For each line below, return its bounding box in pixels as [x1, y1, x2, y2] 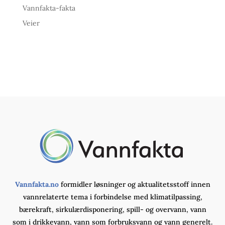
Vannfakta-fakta [22, 3, 75, 13]
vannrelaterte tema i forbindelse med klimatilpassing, [23, 192, 202, 201]
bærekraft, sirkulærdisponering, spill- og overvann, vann [19, 204, 206, 214]
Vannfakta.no [15, 179, 59, 189]
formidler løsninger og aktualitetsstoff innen [58, 179, 210, 189]
